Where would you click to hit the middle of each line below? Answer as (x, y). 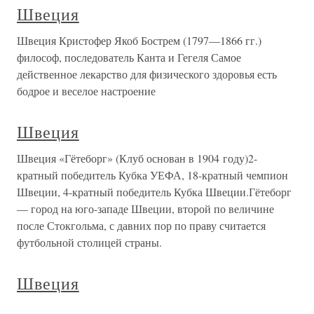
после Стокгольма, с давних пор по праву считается (141, 225)
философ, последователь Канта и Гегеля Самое (129, 57)
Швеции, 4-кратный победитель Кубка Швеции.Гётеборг (154, 192)
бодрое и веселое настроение (86, 91)
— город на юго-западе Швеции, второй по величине (145, 209)
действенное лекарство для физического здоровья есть (147, 74)
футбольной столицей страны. (89, 242)
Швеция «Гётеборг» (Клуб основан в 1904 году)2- (137, 158)
